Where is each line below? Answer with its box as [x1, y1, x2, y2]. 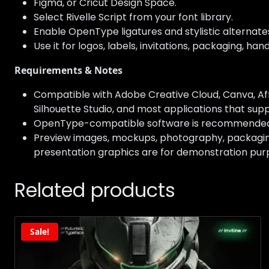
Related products [14, 177, 175, 204]
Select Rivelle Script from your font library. [34, 10, 233, 25]
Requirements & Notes [14, 64, 122, 77]
